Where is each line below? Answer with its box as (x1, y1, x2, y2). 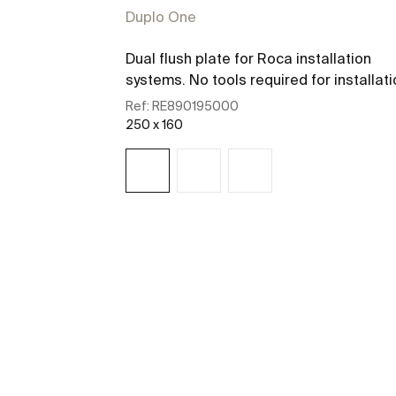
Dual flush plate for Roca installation (126, 49, 371, 66)
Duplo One (126, 8, 196, 25)
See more (230, 234, 288, 249)
